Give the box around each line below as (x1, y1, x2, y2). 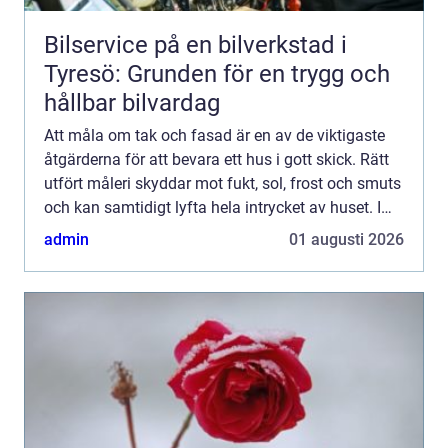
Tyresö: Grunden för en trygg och (44, 59, 390, 88)
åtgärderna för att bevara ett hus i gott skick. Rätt (44, 149, 389, 169)
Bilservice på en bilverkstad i (44, 30, 347, 59)
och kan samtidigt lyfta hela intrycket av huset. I (44, 197, 381, 217)
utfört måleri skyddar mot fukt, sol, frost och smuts (44, 173, 401, 193)
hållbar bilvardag (44, 88, 220, 117)
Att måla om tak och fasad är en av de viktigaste (44, 125, 385, 145)
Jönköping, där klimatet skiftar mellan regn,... (44, 221, 361, 241)
